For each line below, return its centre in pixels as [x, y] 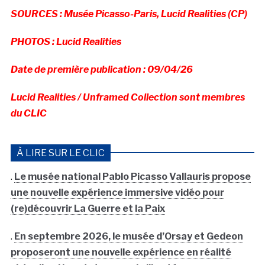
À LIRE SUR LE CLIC [60, 153]
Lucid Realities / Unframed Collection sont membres [127, 98]
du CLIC [28, 114]
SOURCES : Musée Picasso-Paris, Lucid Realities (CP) [129, 14]
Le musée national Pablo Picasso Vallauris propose [132, 177]
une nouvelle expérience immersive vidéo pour [117, 193]
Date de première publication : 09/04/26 [101, 70]
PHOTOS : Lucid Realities [66, 42]
